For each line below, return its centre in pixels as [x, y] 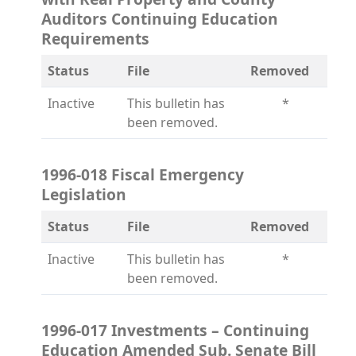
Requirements [95, 39]
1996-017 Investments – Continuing [175, 330]
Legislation [84, 194]
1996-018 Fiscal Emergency [143, 174]
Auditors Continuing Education [160, 19]
